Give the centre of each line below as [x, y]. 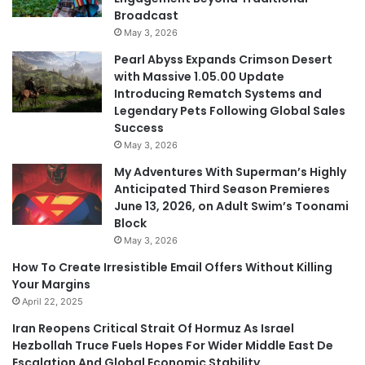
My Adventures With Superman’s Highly [230, 172]
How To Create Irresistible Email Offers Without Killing [172, 268]
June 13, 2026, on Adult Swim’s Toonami [231, 207]
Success [139, 128]
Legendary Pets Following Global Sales [230, 111]
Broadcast [146, 16]
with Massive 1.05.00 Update [199, 77]
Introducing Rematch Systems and [218, 94]
